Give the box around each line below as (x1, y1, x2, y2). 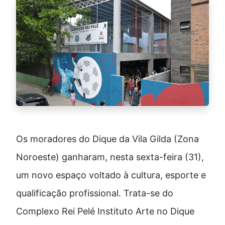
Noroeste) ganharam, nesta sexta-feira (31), (16, 152, 204, 163)
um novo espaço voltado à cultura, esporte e (16, 170, 206, 181)
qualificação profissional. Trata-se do (16, 188, 173, 199)
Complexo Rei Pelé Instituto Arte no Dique (16, 206, 194, 217)
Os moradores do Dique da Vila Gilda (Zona (16, 134, 199, 145)
